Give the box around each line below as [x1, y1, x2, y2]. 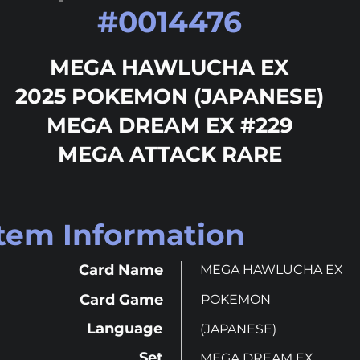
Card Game [80, 291, 163, 309]
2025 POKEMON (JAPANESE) [15, 84, 324, 109]
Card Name [79, 261, 163, 279]
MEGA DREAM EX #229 [46, 112, 293, 138]
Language [87, 320, 162, 337]
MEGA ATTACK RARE [57, 141, 282, 167]
